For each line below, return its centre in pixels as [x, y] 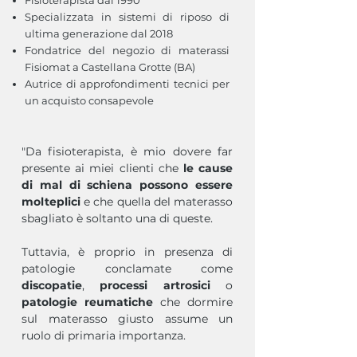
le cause [208, 168]
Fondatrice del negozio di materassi [127, 50]
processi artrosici [163, 285]
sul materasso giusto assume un [127, 319]
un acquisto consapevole [89, 100]
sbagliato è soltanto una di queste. [117, 218]
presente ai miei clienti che [102, 168]
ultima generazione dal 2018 [99, 33]
